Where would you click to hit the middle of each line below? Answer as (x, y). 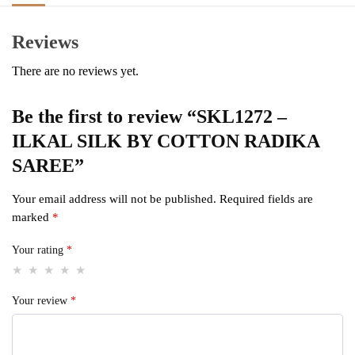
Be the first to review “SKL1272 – (149, 117)
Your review (41, 301)
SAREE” (48, 166)
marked (32, 218)
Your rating (39, 250)
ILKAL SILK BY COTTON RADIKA (166, 141)
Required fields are (266, 199)
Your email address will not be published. (114, 199)
